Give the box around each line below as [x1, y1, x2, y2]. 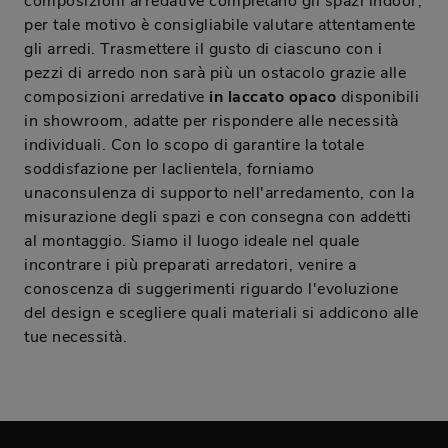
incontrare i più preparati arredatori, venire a [24, 254, 357, 277]
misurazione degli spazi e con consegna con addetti [24, 206, 411, 229]
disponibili [336, 86, 419, 109]
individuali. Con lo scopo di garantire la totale [24, 134, 364, 157]
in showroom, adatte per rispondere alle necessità [24, 110, 399, 133]
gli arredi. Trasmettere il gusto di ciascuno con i [24, 38, 382, 61]
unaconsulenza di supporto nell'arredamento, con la [24, 182, 414, 205]
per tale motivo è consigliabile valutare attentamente [24, 14, 416, 37]
